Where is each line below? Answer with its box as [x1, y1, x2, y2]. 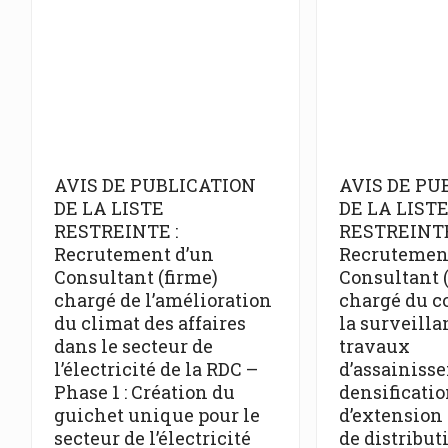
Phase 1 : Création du [54, 379, 235, 404]
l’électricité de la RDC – [54, 356, 258, 381]
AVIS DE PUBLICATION [54, 172, 256, 197]
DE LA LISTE [54, 195, 164, 220]
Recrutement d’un [54, 241, 214, 266]
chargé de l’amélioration [54, 287, 272, 312]
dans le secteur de [54, 333, 213, 358]
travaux [339, 333, 411, 358]
